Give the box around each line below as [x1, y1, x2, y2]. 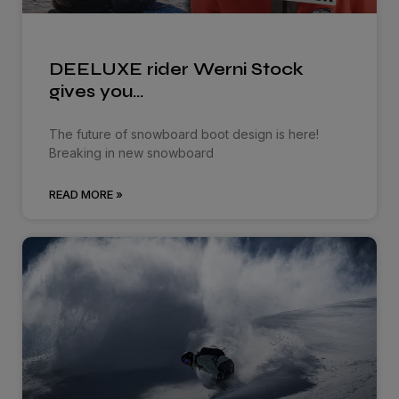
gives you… [49, 79, 145, 102]
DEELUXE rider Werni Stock [49, 57, 305, 80]
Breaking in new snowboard [49, 144, 215, 160]
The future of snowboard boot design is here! [49, 126, 320, 142]
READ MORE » [49, 186, 124, 201]
